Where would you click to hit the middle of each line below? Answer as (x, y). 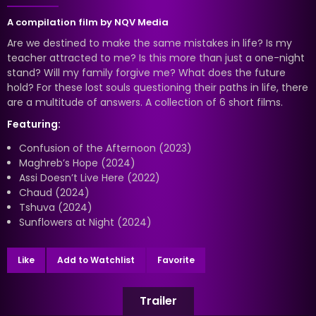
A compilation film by (61, 22)
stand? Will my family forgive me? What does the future (146, 72)
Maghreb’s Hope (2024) (77, 163)
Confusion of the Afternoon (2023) (105, 148)
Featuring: (34, 124)
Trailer (158, 300)
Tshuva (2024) (56, 207)
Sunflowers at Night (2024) (85, 222)
